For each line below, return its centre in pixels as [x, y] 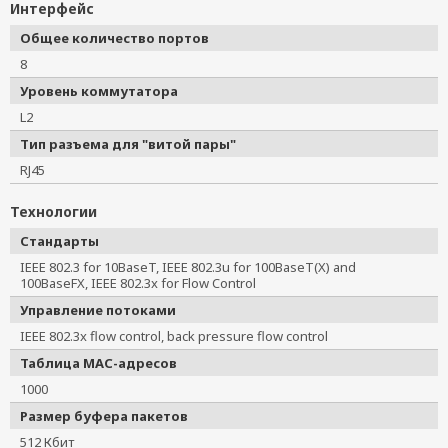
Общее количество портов [114, 38]
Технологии [53, 211]
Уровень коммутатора [99, 91]
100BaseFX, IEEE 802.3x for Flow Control [138, 283]
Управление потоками [98, 310]
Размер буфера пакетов [104, 416]
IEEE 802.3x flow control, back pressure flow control [180, 336]
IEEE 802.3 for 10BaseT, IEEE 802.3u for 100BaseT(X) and [188, 267]
